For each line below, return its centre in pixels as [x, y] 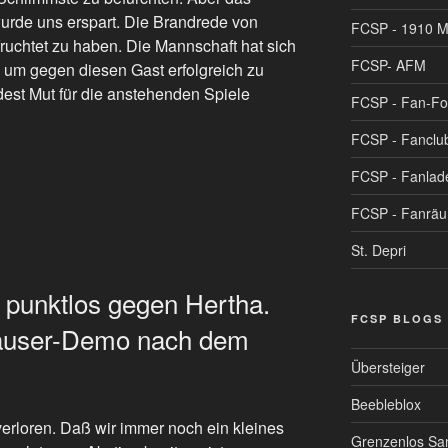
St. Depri [378, 249]
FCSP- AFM [388, 64]
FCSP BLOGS [396, 318]
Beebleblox [385, 403]
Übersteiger [387, 366]
